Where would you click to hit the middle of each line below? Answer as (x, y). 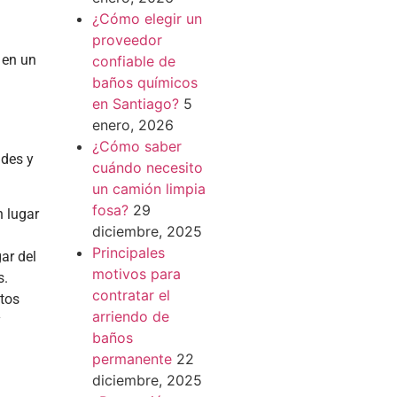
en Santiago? (135, 104)
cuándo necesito (147, 167)
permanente (132, 359)
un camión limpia (148, 189)
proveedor (127, 40)
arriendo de (130, 316)
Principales (128, 253)
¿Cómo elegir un (147, 19)
